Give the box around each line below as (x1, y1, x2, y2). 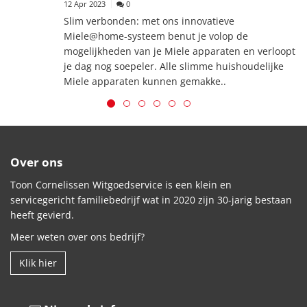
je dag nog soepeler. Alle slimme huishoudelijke (64, 60, 284, 73)
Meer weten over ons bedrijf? (10, 230, 145, 244)
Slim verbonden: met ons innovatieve (64, 14, 234, 28)
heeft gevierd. (10, 208, 74, 222)
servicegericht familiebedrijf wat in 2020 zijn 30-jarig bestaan (10, 193, 292, 207)
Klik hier (19, 256, 57, 270)
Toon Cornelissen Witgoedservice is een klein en (10, 178, 232, 192)
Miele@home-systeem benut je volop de (64, 29, 248, 43)
